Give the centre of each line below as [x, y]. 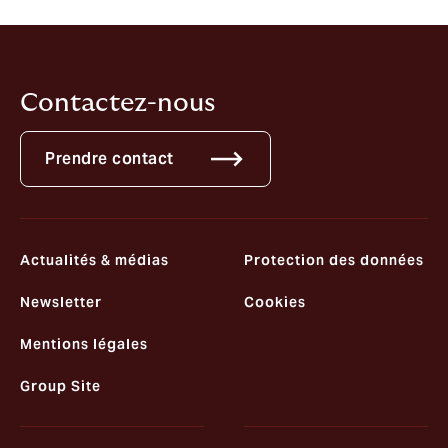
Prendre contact [109, 159]
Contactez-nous [117, 103]
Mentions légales [84, 344]
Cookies [275, 302]
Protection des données [334, 260]
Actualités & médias [94, 260]
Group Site [60, 386]
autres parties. [73, 14]
